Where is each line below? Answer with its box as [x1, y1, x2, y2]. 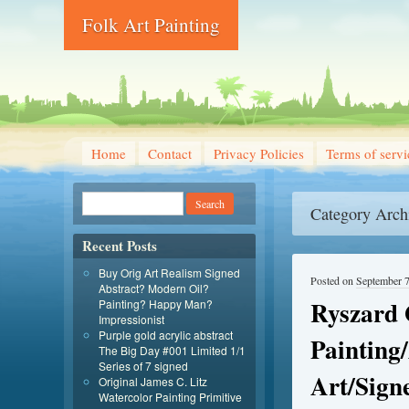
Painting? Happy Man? [99, 296, 213, 311]
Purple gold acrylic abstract [99, 327, 233, 342]
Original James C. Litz [99, 373, 207, 389]
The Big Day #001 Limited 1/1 [99, 342, 246, 358]
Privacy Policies [214, 144, 304, 163]
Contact [148, 144, 192, 163]
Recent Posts [82, 236, 157, 256]
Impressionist [99, 311, 164, 327]
